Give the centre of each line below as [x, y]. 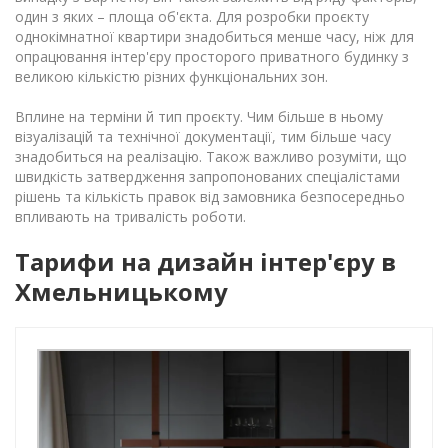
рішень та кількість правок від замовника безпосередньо [210, 196]
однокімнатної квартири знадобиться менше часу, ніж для [214, 36]
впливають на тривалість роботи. [130, 216]
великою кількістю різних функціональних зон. [171, 76]
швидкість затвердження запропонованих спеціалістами [207, 176]
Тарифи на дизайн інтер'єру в [205, 261]
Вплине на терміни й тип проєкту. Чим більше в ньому [199, 116]
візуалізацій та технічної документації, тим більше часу [203, 136]
